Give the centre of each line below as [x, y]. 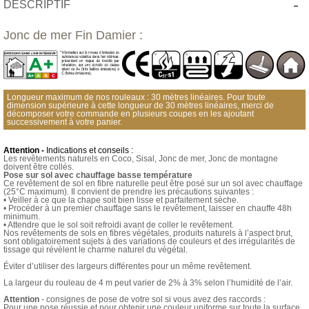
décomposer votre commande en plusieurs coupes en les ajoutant [130, 114]
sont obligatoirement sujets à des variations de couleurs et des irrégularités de [149, 242]
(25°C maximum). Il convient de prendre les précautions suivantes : [129, 192]
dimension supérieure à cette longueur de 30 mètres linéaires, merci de [140, 106]
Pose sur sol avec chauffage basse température [98, 176]
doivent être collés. [39, 167]
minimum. [22, 217]
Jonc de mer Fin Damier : [73, 35]
